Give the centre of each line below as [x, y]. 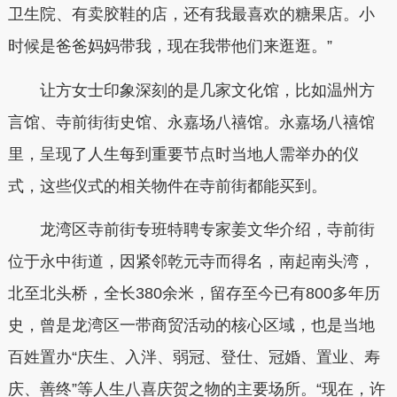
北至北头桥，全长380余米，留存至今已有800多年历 [194, 294]
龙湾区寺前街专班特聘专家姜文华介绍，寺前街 [191, 230]
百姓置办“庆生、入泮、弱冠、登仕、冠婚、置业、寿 [194, 358]
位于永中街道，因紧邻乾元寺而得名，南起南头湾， [191, 262]
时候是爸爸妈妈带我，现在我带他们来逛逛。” [170, 47]
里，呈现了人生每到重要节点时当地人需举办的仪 [183, 154]
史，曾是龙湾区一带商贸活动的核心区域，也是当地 [191, 326]
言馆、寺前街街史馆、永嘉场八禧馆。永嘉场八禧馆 [191, 122]
